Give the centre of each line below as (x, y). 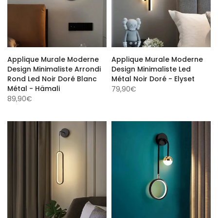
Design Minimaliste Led (151, 68)
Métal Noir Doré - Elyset (153, 77)
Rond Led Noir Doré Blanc (52, 77)
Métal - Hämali (34, 87)
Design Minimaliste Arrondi (54, 68)
